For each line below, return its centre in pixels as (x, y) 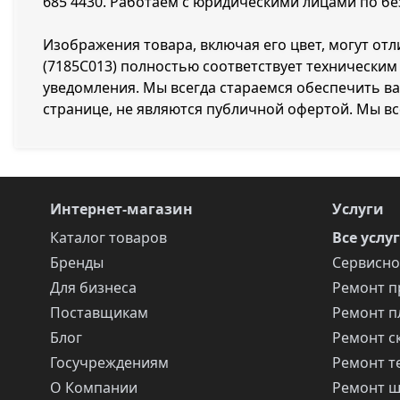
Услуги (358, 209)
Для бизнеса (93, 287)
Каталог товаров (108, 237)
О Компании (94, 387)
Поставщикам (99, 312)
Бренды (77, 262)
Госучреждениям (109, 362)
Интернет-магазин (121, 209)
